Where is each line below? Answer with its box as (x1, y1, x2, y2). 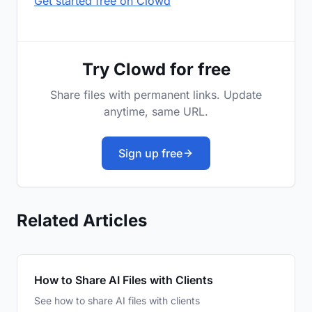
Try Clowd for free (81, 59, 231, 80)
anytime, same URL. (104, 104, 208, 119)
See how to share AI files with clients (34, 295, 200, 307)
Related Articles (17, 210, 147, 231)
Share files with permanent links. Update (50, 88, 262, 102)
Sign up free (118, 146, 182, 161)
